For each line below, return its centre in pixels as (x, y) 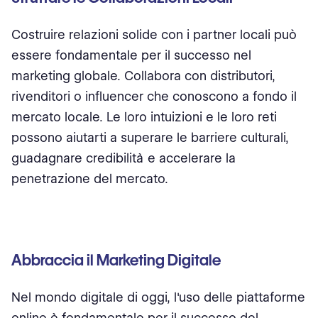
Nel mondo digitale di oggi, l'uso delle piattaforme (158, 297)
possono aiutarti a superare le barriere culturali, (150, 137)
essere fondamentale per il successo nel (131, 55)
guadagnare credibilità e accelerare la (124, 158)
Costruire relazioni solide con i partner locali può (154, 34)
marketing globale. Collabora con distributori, (143, 76)
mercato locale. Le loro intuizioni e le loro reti (144, 117)
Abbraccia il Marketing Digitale (116, 260)
